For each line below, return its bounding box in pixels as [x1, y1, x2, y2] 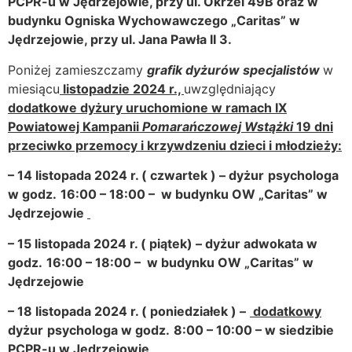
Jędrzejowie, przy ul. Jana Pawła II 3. [8, 31, 232, 48]
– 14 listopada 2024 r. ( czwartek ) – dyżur [8, 167, 264, 184]
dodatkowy [250, 302, 321, 319]
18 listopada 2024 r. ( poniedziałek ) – [17, 302, 246, 319]
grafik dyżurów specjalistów [147, 61, 323, 78]
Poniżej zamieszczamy [8, 61, 147, 78]
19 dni [293, 118, 333, 134]
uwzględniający [184, 80, 276, 97]
